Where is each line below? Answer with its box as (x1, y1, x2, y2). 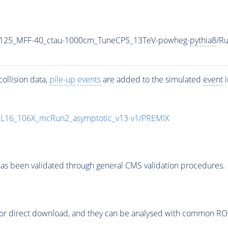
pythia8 (189, 34, 216, 46)
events (77, 73, 101, 85)
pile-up (49, 73, 75, 85)
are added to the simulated (100, 73, 203, 85)
